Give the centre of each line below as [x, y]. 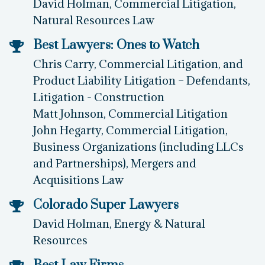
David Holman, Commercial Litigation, [135, 14]
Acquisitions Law [78, 191]
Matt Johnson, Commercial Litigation [130, 125]
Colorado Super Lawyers [106, 216]
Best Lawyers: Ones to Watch [116, 56]
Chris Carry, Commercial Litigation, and [138, 75]
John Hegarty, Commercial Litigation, [130, 141]
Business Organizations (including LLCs [138, 158]
